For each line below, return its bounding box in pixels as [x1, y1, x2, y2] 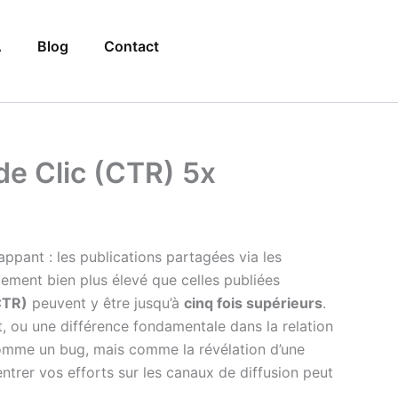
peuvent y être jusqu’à [28, 294, 184, 312]
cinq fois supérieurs [184, 294, 322, 312]
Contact [104, 37, 159, 55]
